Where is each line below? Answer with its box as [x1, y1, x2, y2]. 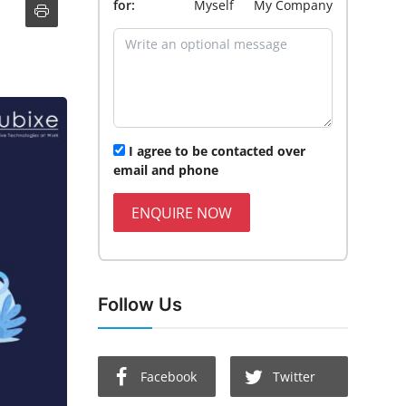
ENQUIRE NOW [131, 202, 233, 223]
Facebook [140, 368, 197, 386]
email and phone [112, 160, 218, 179]
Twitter [272, 368, 315, 386]
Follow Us [97, 294, 182, 316]
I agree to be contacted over [128, 141, 305, 159]
